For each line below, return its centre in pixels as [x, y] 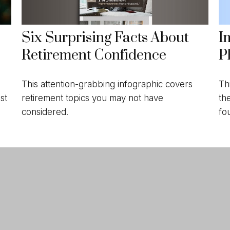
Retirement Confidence [94, 56]
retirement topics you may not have [93, 98]
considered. [45, 112]
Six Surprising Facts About [106, 38]
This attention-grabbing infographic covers [107, 84]
